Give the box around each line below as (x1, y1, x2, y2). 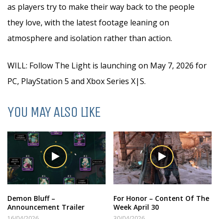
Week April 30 (113, 202, 159, 212)
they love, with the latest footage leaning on (7, 17, 169, 28)
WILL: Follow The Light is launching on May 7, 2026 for (7, 60, 207, 71)
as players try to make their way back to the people (7, 1, 195, 12)
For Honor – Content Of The (113, 194, 210, 203)
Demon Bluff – (7, 194, 55, 203)
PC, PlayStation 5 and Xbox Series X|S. (7, 76, 146, 87)
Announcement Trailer (7, 202, 85, 212)
